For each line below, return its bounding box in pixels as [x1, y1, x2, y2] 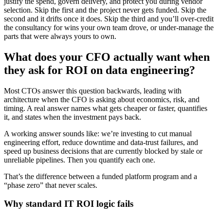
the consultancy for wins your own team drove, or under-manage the [4, 23, 214, 32]
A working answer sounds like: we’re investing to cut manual [4, 129, 192, 138]
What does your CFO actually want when [4, 50, 210, 63]
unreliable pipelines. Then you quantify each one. [4, 155, 155, 164]
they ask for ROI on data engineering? [4, 63, 195, 76]
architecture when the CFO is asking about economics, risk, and [4, 95, 200, 104]
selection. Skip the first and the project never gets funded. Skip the [4, 5, 206, 14]
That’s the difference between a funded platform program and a [4, 172, 197, 181]
